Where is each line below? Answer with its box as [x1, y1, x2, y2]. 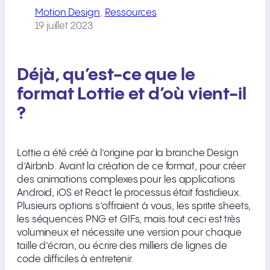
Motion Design [35, 7, 100, 18]
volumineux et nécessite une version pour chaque [17, 228, 242, 239]
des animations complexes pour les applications [17, 175, 236, 186]
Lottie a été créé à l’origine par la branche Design [17, 148, 239, 159]
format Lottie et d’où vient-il [17, 85, 246, 104]
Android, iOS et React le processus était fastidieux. [17, 188, 241, 199]
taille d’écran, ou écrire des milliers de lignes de [17, 241, 227, 252]
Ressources [104, 7, 157, 18]
